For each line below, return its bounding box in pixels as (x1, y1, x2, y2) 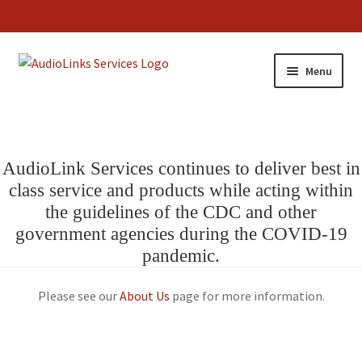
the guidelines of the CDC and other (45, 202, 317, 223)
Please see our (37, 287, 120, 304)
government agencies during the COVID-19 (15, 224, 347, 245)
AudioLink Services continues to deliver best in (2, 158, 360, 179)
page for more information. (169, 287, 325, 304)
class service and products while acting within (9, 180, 353, 201)
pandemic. (142, 246, 220, 267)
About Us (119, 287, 170, 304)
